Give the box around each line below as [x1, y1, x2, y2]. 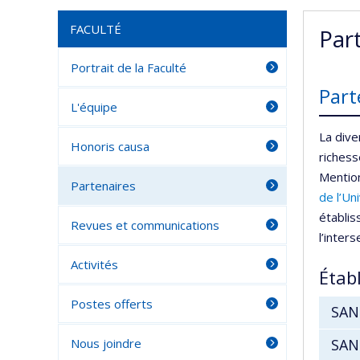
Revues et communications [71, 217, 219, 233]
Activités [71, 256, 118, 272]
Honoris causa [71, 138, 149, 154]
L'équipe [71, 99, 117, 115]
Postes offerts [71, 296, 153, 312]
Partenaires [71, 178, 136, 194]
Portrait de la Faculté [71, 59, 186, 76]
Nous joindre [71, 335, 141, 351]
